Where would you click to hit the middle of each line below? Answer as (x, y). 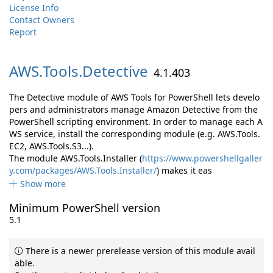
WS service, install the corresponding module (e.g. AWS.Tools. (135, 134)
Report (23, 32)
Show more (43, 184)
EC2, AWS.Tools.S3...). (51, 146)
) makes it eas (184, 170)
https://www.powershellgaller (202, 158)
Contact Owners (42, 20)
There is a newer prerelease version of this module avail (139, 251)
